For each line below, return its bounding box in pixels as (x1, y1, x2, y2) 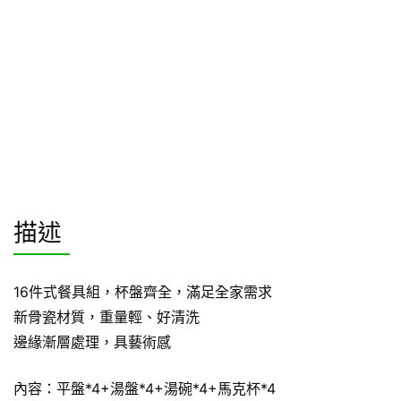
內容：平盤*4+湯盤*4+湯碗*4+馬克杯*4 (13, 379, 276, 397)
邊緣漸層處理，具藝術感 (13, 332, 171, 351)
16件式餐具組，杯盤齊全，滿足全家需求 (13, 282, 272, 301)
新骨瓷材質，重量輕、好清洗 (13, 307, 200, 326)
